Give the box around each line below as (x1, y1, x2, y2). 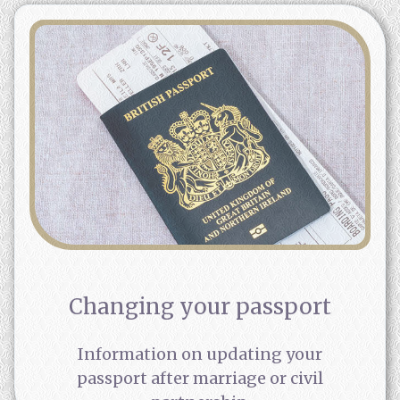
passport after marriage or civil (77, 368, 323, 389)
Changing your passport (69, 293, 331, 321)
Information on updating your (78, 344, 322, 365)
